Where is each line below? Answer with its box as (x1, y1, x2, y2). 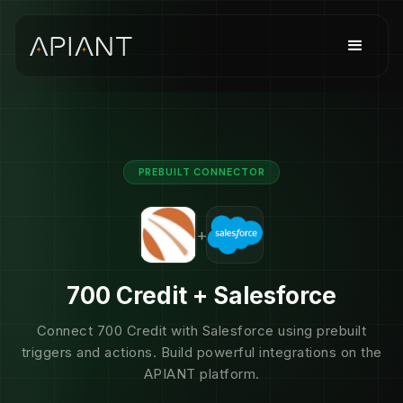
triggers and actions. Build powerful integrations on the (21, 344, 382, 361)
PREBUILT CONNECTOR (138, 166, 265, 178)
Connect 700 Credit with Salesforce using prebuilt (36, 322, 367, 339)
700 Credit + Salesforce (67, 282, 336, 309)
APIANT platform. (143, 365, 260, 382)
